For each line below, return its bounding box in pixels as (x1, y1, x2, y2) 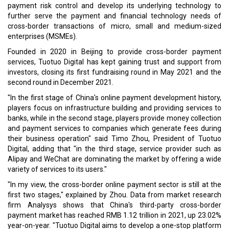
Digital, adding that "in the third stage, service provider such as (8, 145, 221, 153)
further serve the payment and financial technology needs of (8, 12, 221, 20)
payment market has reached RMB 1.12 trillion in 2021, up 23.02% (8, 211, 221, 219)
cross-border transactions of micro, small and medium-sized (8, 22, 221, 30)
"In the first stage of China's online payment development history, (8, 94, 221, 102)
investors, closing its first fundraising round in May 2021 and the (8, 68, 221, 76)
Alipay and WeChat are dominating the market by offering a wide (8, 155, 221, 163)
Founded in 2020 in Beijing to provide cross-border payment (8, 48, 221, 56)
